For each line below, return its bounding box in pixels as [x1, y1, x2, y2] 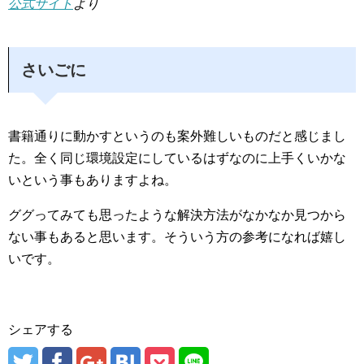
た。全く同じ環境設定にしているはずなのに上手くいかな [8, 151, 346, 166]
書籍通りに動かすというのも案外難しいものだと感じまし [8, 129, 346, 144]
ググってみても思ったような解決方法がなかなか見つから [8, 208, 346, 223]
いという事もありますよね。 [8, 173, 177, 188]
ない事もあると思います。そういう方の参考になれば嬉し [8, 230, 346, 245]
